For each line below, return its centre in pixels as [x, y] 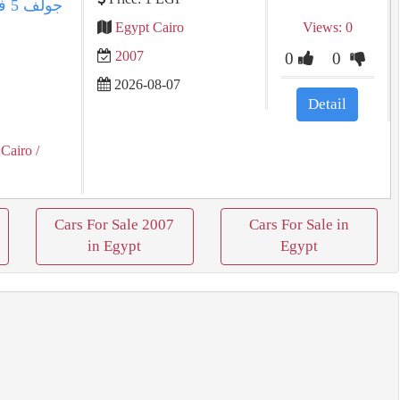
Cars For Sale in [299, 225]
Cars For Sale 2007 [115, 225]
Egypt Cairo [149, 27]
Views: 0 [327, 27]
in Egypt [115, 246]
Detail [328, 104]
